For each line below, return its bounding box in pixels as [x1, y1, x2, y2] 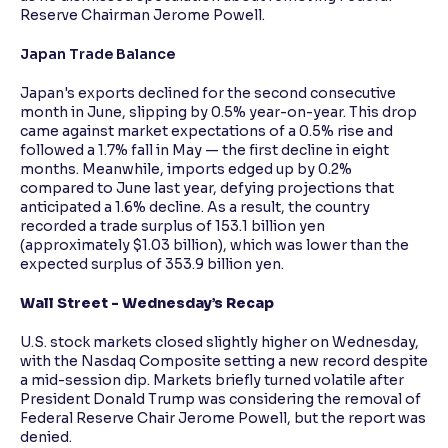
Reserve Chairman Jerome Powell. [20, 6, 265, 25]
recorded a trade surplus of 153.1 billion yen [20, 217, 325, 236]
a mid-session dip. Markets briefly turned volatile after [20, 371, 404, 390]
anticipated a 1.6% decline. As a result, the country [20, 198, 370, 217]
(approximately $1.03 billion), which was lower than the [20, 236, 409, 255]
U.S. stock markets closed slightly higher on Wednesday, [20, 333, 419, 352]
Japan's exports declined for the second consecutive [20, 84, 396, 103]
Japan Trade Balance [20, 45, 175, 64]
